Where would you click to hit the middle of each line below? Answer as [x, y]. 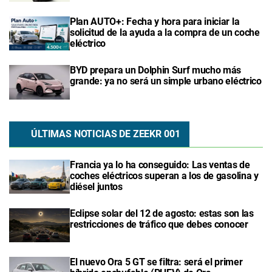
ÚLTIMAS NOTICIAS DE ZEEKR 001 [106, 134]
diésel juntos [96, 186]
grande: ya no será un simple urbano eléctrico [166, 81]
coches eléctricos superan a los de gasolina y [164, 175]
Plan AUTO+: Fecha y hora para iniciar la [155, 22]
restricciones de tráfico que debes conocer [159, 224]
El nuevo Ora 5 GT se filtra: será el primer [156, 262]
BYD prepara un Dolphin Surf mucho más [156, 70]
